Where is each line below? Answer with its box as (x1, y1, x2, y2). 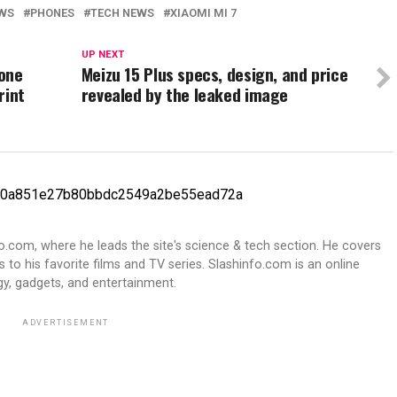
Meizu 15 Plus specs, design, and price (81, 61, 348, 87)
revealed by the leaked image (81, 82, 289, 107)
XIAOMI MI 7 (170, 6, 237, 19)
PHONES (30, 6, 74, 19)
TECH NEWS (90, 6, 154, 19)
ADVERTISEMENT (21, 318, 110, 327)
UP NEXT (81, 49, 124, 60)
